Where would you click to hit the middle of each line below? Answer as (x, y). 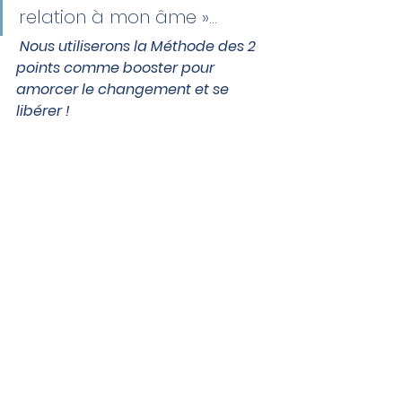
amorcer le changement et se (124, 89)
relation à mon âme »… (118, 17)
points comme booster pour (117, 68)
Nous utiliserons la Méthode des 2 (138, 46)
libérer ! (43, 111)
